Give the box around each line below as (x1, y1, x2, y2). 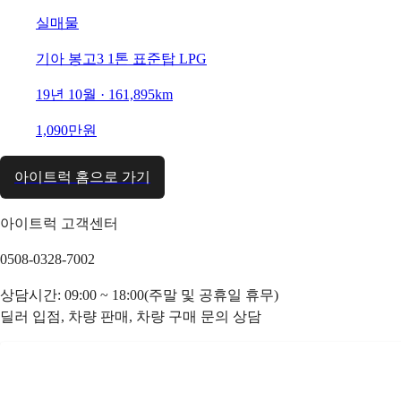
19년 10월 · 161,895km (36, 86, 173, 102)
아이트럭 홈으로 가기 (14, 168, 150, 184)
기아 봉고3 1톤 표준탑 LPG (36, 50, 207, 66)
